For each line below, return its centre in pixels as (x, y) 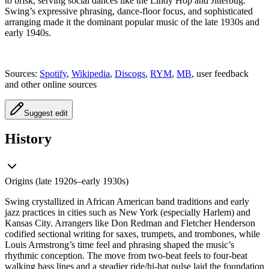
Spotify (53, 73)
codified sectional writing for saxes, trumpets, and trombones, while (132, 234)
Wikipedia (91, 73)
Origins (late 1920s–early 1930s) (67, 181)
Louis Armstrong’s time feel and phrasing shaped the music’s (119, 245)
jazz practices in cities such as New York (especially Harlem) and (128, 213)
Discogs (130, 73)
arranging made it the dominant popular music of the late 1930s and (132, 22)
